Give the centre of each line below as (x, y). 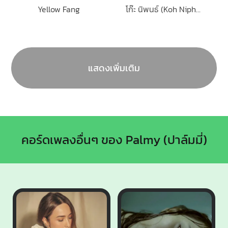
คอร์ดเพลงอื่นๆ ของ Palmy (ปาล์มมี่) (114, 139)
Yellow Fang (59, 9)
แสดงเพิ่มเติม (114, 68)
